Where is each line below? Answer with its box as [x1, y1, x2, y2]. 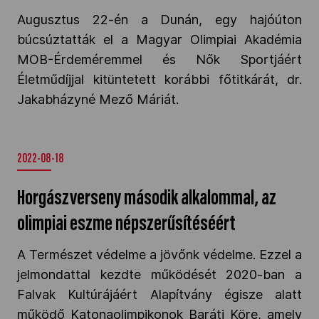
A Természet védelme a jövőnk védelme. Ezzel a [17, 247, 302, 262]
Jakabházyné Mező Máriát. [17, 92, 179, 107]
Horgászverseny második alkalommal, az [17, 189, 276, 210]
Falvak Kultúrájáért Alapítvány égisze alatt [17, 287, 302, 302]
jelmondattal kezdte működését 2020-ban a [17, 267, 302, 282]
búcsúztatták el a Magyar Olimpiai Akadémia [17, 32, 302, 47]
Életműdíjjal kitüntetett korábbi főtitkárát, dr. [17, 72, 302, 87]
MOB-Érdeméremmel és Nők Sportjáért [17, 52, 302, 67]
